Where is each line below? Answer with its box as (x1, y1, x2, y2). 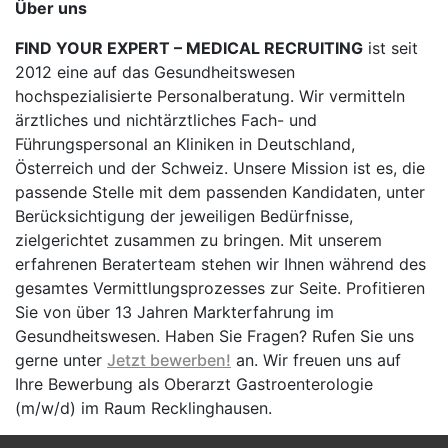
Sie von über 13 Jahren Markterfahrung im (15, 302, 334, 322)
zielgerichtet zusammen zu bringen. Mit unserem (15, 230, 382, 250)
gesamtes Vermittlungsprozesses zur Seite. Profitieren (15, 278, 425, 298)
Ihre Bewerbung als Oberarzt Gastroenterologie (15, 374, 373, 394)
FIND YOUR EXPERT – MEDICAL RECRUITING (15, 38, 363, 58)
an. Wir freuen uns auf (231, 350, 401, 370)
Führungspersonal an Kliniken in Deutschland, (15, 134, 355, 154)
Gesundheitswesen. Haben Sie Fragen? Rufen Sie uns (15, 326, 414, 346)
